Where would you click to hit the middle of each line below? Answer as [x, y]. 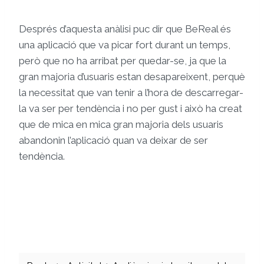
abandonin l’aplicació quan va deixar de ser [113, 141]
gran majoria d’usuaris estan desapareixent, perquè [132, 77]
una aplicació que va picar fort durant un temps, [125, 45]
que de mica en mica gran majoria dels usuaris [121, 125]
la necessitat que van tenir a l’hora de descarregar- [131, 93]
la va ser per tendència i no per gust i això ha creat [131, 109]
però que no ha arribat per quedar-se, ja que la [123, 61]
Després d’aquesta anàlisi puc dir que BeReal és [125, 29]
